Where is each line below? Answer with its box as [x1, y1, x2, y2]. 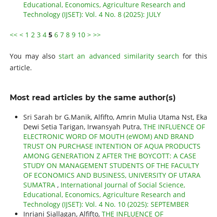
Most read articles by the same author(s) [9, 93, 176, 103]
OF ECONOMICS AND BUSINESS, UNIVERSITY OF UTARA [23, 170, 201, 180]
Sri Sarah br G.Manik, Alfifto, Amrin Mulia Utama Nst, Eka [23, 112, 207, 122]
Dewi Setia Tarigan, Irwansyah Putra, [23, 122, 143, 132]
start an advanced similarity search [59, 51, 179, 61]
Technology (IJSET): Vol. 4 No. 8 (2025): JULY [23, 10, 161, 19]
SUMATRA [23, 180, 57, 190]
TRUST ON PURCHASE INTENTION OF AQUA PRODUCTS [23, 141, 201, 151]
